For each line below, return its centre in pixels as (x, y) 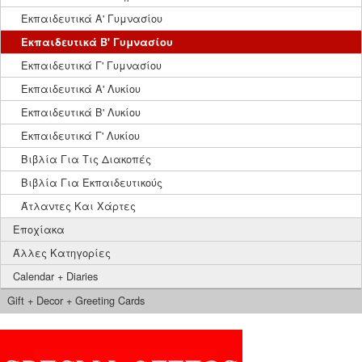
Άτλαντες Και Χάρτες (78, 206)
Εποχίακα (39, 229)
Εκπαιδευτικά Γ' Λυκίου (80, 135)
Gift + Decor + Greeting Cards (76, 300)
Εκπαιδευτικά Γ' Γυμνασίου (91, 65)
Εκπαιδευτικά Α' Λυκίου (81, 88)
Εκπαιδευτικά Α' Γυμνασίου (92, 18)
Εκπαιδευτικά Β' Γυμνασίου (97, 42)
